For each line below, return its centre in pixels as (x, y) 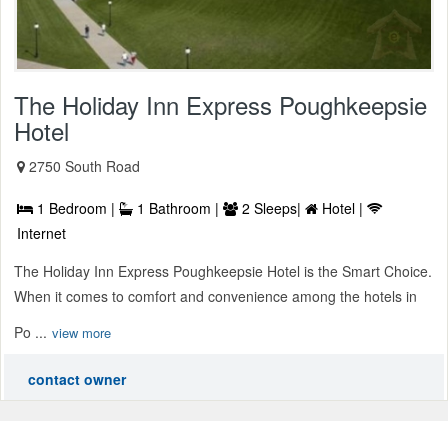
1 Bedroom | (76, 208)
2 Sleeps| (271, 208)
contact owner (77, 379)
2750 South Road (84, 166)
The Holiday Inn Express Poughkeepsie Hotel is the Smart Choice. (223, 271)
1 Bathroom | (178, 208)
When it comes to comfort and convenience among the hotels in (215, 296)
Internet (41, 233)
